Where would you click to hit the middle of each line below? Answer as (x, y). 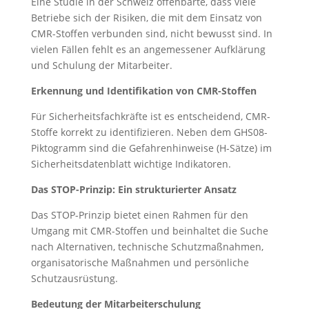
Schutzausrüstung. (74, 278)
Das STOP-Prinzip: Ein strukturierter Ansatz (133, 189)
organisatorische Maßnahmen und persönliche (140, 262)
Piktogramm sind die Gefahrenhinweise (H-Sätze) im (151, 148)
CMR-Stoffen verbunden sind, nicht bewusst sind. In (151, 33)
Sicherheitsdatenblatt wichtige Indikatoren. (131, 164)
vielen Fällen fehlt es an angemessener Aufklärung (148, 49)
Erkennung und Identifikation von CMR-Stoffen (143, 91)
